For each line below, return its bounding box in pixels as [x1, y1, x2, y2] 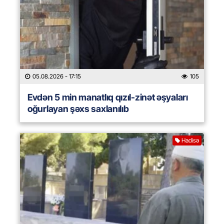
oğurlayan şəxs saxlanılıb [27, 103, 129, 114]
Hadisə [181, 136, 199, 144]
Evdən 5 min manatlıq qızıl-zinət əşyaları [27, 92, 188, 103]
